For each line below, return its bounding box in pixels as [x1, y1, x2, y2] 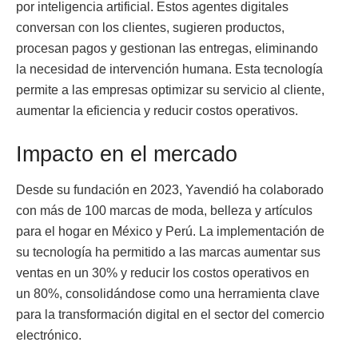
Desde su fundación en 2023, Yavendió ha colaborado [16, 182, 324, 197]
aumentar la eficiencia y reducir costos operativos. [16, 104, 298, 118]
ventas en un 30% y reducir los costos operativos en [16, 265, 309, 280]
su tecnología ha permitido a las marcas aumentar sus [16, 245, 320, 259]
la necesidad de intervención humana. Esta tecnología [16, 62, 323, 77]
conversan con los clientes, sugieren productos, [16, 21, 284, 35]
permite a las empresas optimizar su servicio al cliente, [16, 83, 324, 97]
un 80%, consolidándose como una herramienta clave [16, 286, 320, 300]
